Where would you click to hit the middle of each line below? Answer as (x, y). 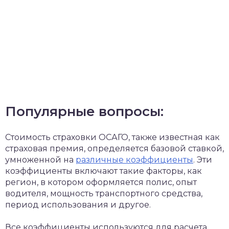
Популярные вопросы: (84, 111)
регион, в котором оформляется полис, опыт (101, 182)
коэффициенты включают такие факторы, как (104, 171)
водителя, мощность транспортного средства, (104, 193)
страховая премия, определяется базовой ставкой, (114, 148)
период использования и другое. (78, 205)
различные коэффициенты (134, 160)
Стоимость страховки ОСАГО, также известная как (112, 137)
